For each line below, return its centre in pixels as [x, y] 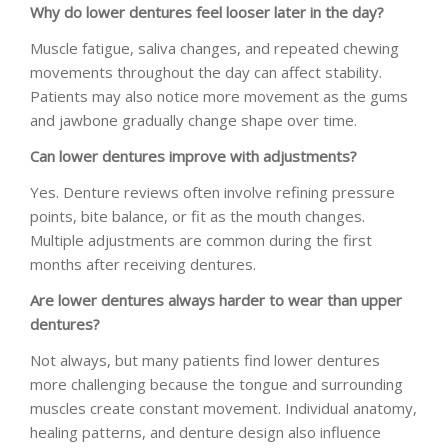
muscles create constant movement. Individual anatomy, [223, 407]
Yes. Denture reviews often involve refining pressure [212, 191]
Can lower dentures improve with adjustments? [193, 155]
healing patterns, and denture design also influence [205, 431]
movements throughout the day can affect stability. [206, 71]
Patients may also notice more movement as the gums [219, 95]
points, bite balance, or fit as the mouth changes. [197, 215]
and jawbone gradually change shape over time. [193, 119]
